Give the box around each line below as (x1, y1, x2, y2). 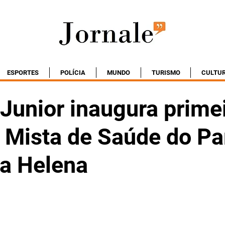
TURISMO (151, 69, 180, 76)
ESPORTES (7, 69, 39, 76)
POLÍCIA (60, 69, 85, 76)
